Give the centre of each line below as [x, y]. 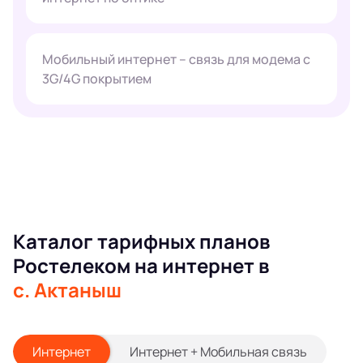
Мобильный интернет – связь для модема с [176, 59]
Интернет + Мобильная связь [218, 352]
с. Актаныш [67, 290]
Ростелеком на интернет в [141, 265]
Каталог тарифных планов [141, 241]
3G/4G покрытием [97, 79]
